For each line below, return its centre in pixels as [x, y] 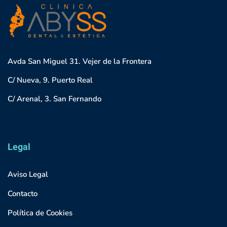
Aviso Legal [28, 174]
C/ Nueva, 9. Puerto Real [50, 80]
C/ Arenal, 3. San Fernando [54, 99]
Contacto [23, 193]
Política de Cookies [40, 213]
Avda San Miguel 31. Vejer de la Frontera [80, 61]
